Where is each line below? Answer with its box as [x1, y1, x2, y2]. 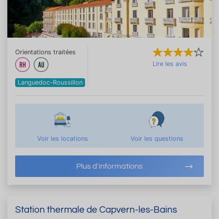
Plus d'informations [76, 162, 143, 170]
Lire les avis [153, 60, 187, 67]
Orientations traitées [15, 48, 76, 56]
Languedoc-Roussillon [18, 78, 83, 86]
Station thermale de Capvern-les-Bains [15, 204, 177, 215]
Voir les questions [130, 134, 183, 142]
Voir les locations [37, 134, 88, 142]
